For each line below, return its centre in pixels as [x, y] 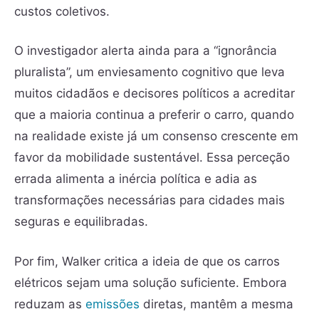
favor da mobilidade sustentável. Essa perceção [152, 157]
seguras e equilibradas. [81, 221]
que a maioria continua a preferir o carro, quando [154, 115]
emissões [113, 304]
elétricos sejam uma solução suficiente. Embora [151, 282]
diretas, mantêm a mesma [216, 304]
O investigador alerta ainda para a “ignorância [146, 51]
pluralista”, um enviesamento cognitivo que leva [150, 72]
